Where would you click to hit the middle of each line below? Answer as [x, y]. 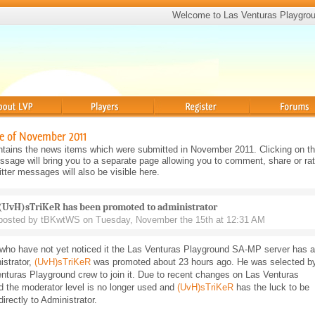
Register [174, 123]
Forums [266, 123]
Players [78, 123]
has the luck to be [271, 287]
